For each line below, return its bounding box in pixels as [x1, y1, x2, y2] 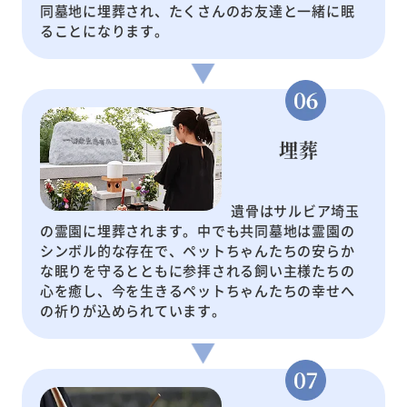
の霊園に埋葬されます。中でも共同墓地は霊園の [39, 221, 355, 241]
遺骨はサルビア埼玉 [231, 201, 360, 221]
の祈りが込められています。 [39, 301, 226, 321]
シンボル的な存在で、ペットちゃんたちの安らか [39, 241, 355, 261]
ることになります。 [39, 21, 169, 41]
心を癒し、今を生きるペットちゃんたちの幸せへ [39, 281, 355, 301]
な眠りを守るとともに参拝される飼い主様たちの [39, 261, 355, 281]
